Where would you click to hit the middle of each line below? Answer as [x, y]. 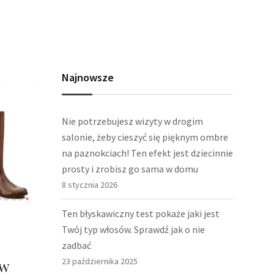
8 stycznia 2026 [90, 185]
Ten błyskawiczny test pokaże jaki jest [141, 213]
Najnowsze [88, 77]
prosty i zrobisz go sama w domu [130, 169]
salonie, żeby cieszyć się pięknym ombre [145, 137]
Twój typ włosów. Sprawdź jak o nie [133, 229]
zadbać [76, 245]
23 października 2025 [100, 261]
